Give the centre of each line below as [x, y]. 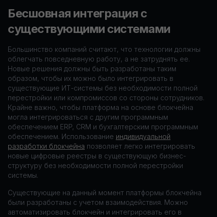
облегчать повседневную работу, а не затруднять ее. [99, 59]
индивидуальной [143, 136]
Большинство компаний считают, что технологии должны [104, 49]
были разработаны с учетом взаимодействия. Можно [98, 202]
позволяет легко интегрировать [140, 146]
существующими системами [89, 29]
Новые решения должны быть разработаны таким [92, 69]
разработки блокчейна [46, 146]
